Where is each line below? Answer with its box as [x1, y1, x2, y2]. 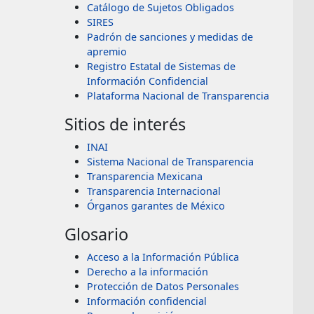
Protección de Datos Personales [87, 280, 239, 294]
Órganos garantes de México [87, 199, 225, 213]
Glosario [64, 223, 128, 246]
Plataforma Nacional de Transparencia [87, 89, 269, 103]
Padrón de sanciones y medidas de [87, 30, 253, 44]
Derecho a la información [87, 265, 208, 279]
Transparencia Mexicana [87, 170, 203, 184]
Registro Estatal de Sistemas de [87, 60, 235, 74]
